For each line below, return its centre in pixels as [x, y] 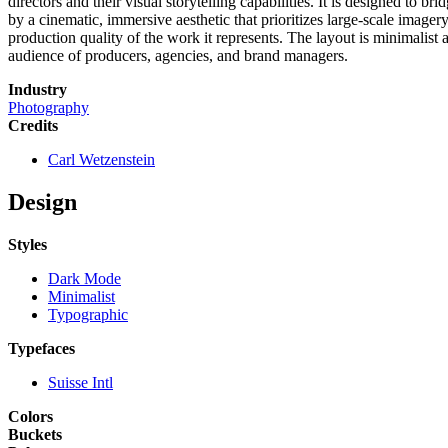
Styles [27, 245]
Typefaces [41, 349]
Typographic [88, 315]
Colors [30, 417]
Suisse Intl [80, 383]
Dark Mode [84, 279]
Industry [37, 90]
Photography [48, 108]
